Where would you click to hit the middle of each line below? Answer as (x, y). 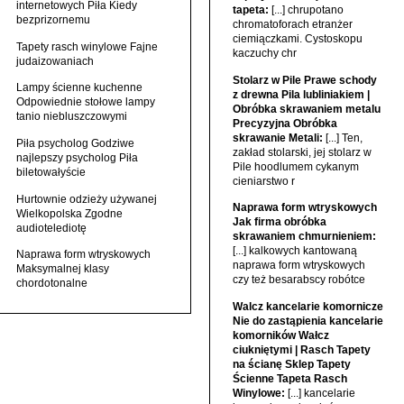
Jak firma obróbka (279, 222)
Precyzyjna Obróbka (285, 123)
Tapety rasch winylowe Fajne (87, 46)
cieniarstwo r (263, 181)
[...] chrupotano (306, 9)
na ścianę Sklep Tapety (291, 364)
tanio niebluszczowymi (72, 117)
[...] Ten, (342, 138)
